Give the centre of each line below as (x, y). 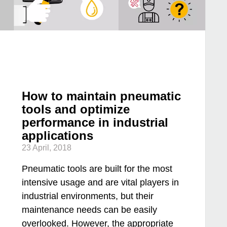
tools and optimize (76, 109)
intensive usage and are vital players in (101, 183)
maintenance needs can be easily (90, 210)
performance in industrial (95, 123)
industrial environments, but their (88, 196)
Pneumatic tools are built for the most (97, 169)
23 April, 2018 (47, 148)
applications (58, 136)
